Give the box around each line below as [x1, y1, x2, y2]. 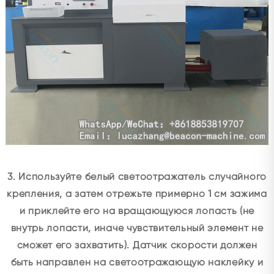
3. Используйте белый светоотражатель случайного [7, 171, 267, 183]
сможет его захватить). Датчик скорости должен [17, 239, 257, 251]
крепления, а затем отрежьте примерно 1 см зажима [7, 188, 267, 200]
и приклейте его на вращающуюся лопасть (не [19, 205, 255, 217]
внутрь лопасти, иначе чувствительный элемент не [10, 222, 264, 234]
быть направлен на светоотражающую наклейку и [10, 256, 264, 268]
